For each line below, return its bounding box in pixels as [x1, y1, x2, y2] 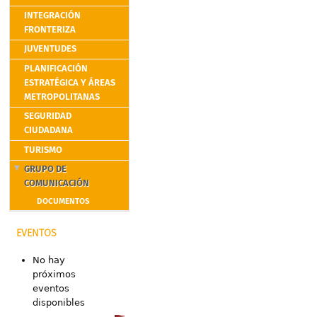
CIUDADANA [23, 123, 73, 139]
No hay [32, 255, 65, 266]
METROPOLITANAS [23, 89, 100, 105]
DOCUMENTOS [37, 195, 91, 209]
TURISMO [23, 142, 62, 158]
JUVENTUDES [23, 42, 76, 57]
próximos [32, 269, 76, 280]
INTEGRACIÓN [23, 8, 81, 23]
